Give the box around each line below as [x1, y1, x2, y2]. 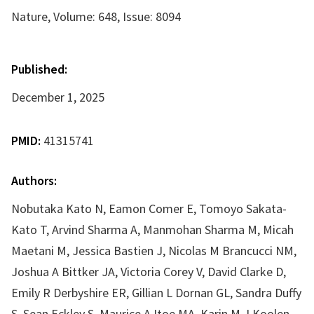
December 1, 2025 [11, 89, 104, 105]
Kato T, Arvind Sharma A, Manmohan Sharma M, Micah [11, 221, 294, 238]
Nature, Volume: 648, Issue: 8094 [11, 8, 181, 25]
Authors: [11, 172, 57, 189]
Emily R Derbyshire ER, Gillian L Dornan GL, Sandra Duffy [11, 285, 301, 301]
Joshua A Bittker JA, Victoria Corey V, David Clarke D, [11, 264, 286, 280]
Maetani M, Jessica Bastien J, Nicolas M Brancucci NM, [11, 243, 296, 259]
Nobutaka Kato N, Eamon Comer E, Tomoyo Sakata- [11, 200, 287, 217]
